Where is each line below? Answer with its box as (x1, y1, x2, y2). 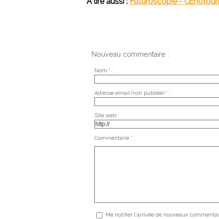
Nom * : (94, 67, 113, 74)
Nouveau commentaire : (91, 50, 169, 59)
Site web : (94, 112, 119, 119)
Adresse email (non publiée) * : (94, 89, 171, 96)
